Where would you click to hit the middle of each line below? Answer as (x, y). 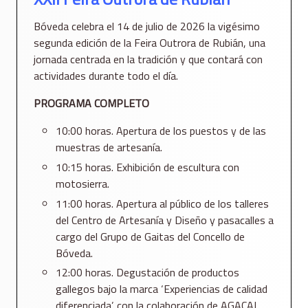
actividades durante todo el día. (106, 76)
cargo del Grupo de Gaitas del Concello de (150, 236)
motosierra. (82, 183)
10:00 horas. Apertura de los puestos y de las (161, 131)
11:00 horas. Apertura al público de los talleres (162, 203)
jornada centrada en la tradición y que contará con (148, 59)
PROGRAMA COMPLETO (91, 103)
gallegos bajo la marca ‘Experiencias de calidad (162, 289)
